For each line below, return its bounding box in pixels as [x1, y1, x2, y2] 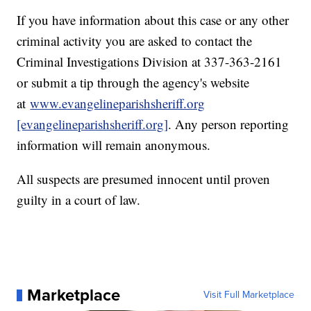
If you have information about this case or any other [17, 11, 289, 29]
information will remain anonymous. [17, 136, 211, 154]
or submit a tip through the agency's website [17, 74, 250, 92]
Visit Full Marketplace [203, 287, 294, 303]
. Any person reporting [168, 115, 289, 133]
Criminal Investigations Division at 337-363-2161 [17, 53, 283, 71]
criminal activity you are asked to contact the [17, 32, 253, 50]
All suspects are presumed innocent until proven [17, 170, 271, 188]
